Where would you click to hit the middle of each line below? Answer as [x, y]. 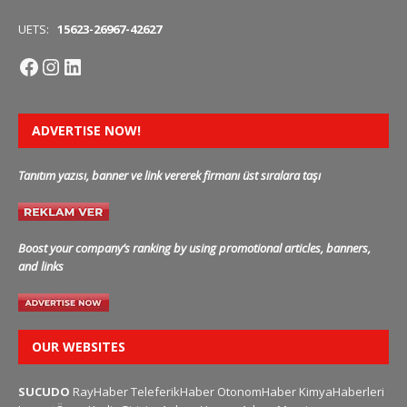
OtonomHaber [257, 392]
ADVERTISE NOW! [86, 131]
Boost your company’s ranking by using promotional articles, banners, [194, 248]
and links [41, 267]
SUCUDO [44, 392]
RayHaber [100, 392]
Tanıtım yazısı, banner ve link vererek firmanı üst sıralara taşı [169, 176]
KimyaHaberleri [342, 392]
